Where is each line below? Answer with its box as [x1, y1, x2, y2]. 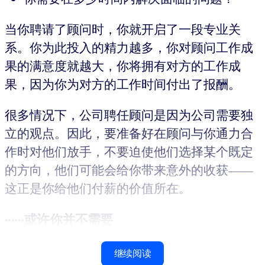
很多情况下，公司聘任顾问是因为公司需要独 [5, 106, 253, 123]
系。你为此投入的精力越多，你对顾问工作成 [5, 38, 253, 56]
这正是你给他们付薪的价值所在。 [5, 179, 191, 196]
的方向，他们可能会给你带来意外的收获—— [5, 161, 253, 178]
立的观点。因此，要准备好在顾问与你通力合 [5, 124, 253, 141]
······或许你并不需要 [5, 211, 113, 227]
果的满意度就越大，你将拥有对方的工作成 [5, 57, 241, 74]
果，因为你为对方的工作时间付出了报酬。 [5, 75, 241, 92]
